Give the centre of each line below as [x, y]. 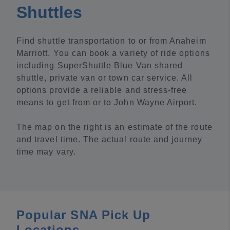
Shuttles [49, 12]
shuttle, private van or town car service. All [105, 78]
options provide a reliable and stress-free [102, 90]
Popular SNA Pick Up [84, 215]
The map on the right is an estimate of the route [114, 127]
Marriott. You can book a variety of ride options [113, 53]
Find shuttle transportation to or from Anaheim [111, 41]
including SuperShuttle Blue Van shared [100, 65]
